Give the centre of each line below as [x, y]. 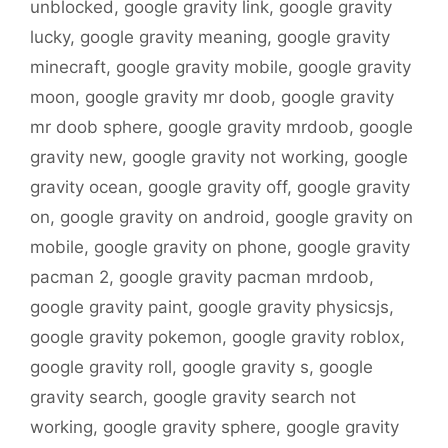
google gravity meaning [173, 37]
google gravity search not [254, 397]
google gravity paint [109, 307]
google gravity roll [101, 367]
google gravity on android [162, 217]
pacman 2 [69, 277]
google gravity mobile [202, 67]
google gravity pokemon [126, 337]
